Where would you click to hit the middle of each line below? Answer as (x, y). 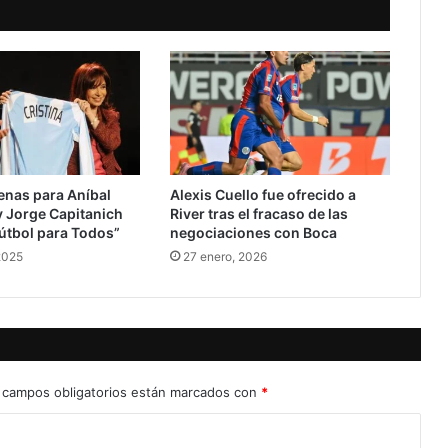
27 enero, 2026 (224, 257)
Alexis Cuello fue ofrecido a (262, 195)
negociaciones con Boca (253, 233)
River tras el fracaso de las (258, 214)
